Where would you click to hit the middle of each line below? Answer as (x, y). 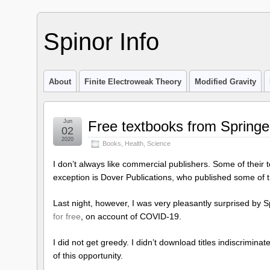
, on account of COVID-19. (131, 216)
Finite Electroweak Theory (133, 82)
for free (67, 216)
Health (134, 143)
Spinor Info (101, 42)
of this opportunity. (88, 255)
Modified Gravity (225, 82)
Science (159, 143)
